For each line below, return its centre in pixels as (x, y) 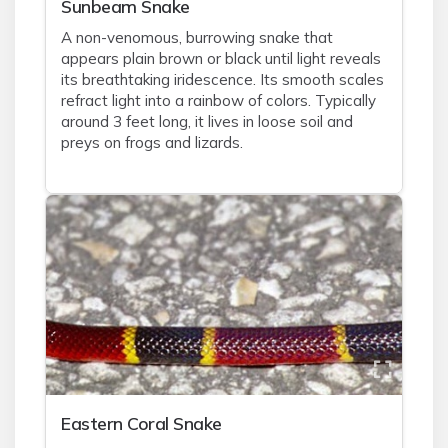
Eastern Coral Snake (141, 423)
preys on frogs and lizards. (152, 142)
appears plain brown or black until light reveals (221, 58)
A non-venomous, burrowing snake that (197, 37)
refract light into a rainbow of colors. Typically (218, 100)
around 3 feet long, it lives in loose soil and (207, 121)
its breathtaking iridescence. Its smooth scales (222, 79)
